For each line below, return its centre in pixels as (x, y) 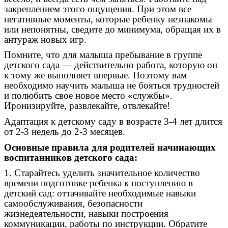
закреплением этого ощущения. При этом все (98, 9)
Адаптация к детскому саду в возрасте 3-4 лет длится (113, 122)
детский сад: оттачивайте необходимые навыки (100, 193)
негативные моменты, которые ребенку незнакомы (108, 19)
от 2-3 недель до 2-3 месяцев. (65, 132)
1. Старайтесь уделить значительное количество (102, 173)
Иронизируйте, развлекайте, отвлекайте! (87, 106)
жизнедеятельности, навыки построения (86, 214)
